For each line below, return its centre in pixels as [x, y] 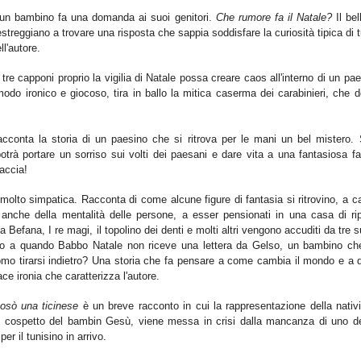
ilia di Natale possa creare [181, 78]
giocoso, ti [95, 93]
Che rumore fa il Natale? [274, 18]
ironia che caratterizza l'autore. [86, 276]
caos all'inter [273, 78]
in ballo [151, 93]
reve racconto [146, 306]
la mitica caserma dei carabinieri [248, 93]
